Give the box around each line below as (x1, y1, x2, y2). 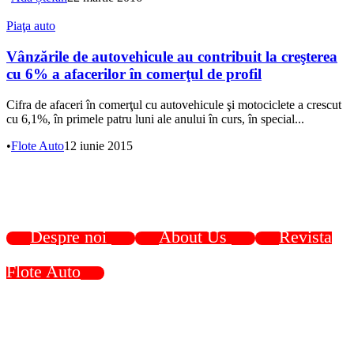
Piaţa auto (6, 19, 55, 33)
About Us (159, 226, 232, 247)
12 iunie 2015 (64, 138, 133, 153)
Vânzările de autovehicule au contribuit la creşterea (6, 48, 337, 66)
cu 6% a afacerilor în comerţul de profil (6, 66, 262, 83)
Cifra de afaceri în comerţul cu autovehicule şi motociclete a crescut (6, 97, 341, 111)
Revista (279, 226, 332, 247)
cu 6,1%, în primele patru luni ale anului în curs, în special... (6, 111, 304, 126)
